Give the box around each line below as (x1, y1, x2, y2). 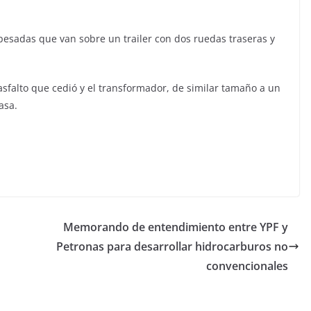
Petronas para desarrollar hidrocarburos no (56, 239, 288, 254)
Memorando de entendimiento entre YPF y (63, 219, 288, 235)
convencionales (206, 258, 288, 274)
